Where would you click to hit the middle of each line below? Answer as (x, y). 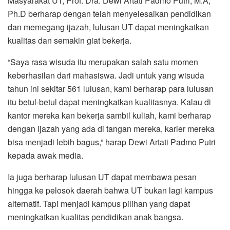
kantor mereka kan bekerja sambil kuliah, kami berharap (109, 116)
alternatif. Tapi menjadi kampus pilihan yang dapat (99, 204)
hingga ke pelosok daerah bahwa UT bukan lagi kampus (110, 190)
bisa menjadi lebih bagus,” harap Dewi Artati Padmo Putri (112, 142)
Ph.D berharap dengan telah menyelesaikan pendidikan (109, 14)
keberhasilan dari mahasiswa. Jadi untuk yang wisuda (106, 75)
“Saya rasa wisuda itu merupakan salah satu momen (103, 62)
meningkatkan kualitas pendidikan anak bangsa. (95, 217)
